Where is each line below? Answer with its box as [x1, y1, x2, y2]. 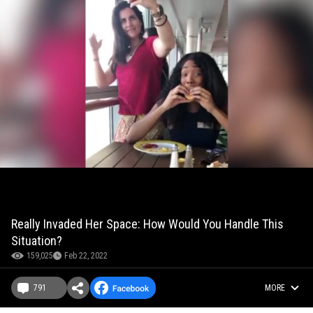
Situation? [11, 233, 62, 249]
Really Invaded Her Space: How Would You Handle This [11, 217, 284, 232]
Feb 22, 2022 [64, 251, 108, 261]
